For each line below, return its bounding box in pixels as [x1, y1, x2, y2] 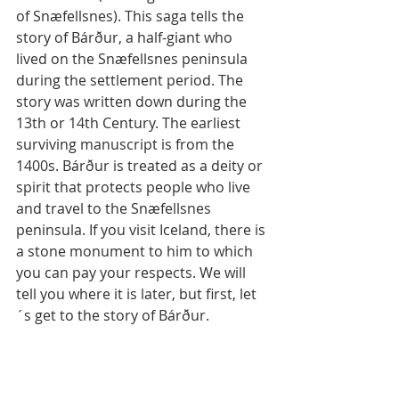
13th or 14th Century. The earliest [16, 113, 244, 133]
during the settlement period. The [16, 70, 247, 90]
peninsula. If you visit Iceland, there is [16, 220, 269, 240]
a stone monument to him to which [16, 241, 256, 261]
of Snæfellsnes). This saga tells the [16, 6, 248, 26]
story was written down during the [16, 92, 250, 111]
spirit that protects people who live [16, 177, 254, 197]
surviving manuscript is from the [16, 134, 238, 154]
